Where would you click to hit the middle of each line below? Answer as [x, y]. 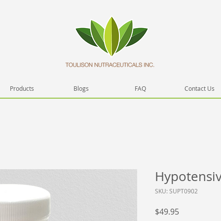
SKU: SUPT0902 [176, 191]
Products [22, 88]
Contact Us [199, 88]
